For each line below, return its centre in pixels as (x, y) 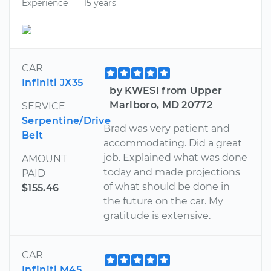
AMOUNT (44, 158)
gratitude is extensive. (157, 215)
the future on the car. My (164, 201)
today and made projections (172, 172)
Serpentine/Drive (67, 120)
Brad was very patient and (167, 128)
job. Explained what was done (176, 157)
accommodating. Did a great (173, 143)
